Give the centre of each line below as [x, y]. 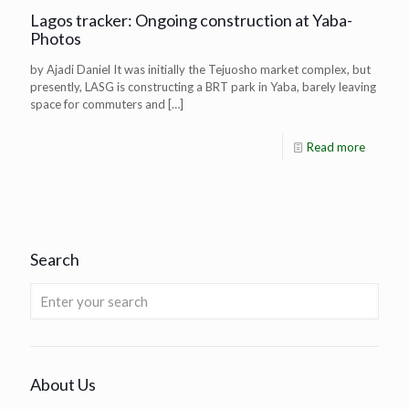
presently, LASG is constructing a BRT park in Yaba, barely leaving [203, 86]
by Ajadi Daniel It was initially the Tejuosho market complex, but [200, 69]
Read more [336, 147]
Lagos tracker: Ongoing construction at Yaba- [191, 20]
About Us [63, 384]
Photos [56, 38]
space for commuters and [98, 104]
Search [55, 259]
